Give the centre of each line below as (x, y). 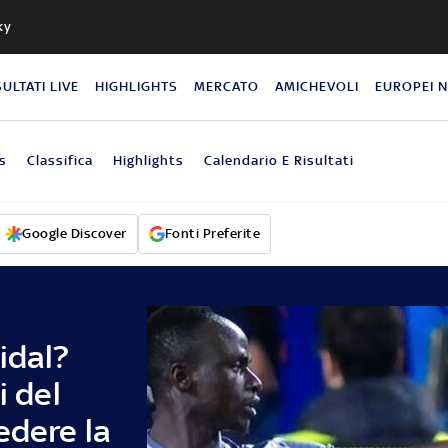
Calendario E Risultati (278, 160)
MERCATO (227, 86)
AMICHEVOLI (317, 86)
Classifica (59, 160)
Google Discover (74, 233)
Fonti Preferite (212, 233)
